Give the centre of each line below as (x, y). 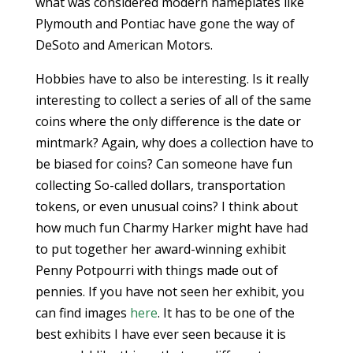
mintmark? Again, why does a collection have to (174, 143)
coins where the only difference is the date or (168, 122)
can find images (82, 313)
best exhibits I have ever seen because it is (160, 334)
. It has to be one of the (226, 313)
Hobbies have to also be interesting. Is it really (172, 79)
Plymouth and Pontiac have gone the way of (165, 24)
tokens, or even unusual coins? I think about (166, 207)
